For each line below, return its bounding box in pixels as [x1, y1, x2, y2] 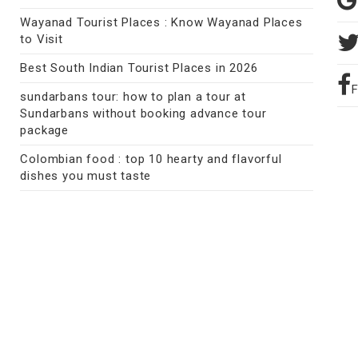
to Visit [20, 32, 63, 47]
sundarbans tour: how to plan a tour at [20, 89, 246, 105]
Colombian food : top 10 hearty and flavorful [20, 152, 282, 167]
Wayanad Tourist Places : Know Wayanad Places [20, 15, 303, 30]
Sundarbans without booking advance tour [20, 106, 267, 121]
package [20, 123, 69, 138]
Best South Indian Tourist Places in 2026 [20, 61, 258, 76]
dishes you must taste [20, 169, 152, 184]
